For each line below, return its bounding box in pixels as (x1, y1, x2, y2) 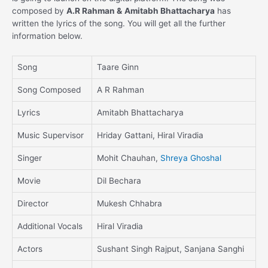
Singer (17, 153, 42, 163)
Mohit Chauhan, (97, 153, 160, 163)
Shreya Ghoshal (160, 153, 221, 163)
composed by (12, 6, 66, 16)
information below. (12, 31, 83, 41)
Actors (17, 244, 42, 254)
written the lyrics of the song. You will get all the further (12, 19, 226, 29)
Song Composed (17, 85, 81, 95)
